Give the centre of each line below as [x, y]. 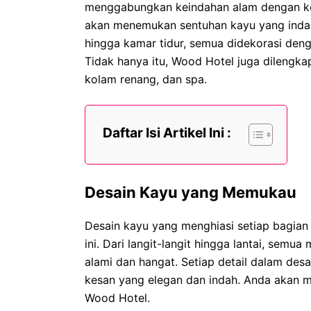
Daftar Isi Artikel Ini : [167, 133]
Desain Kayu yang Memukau [191, 192]
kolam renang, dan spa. [146, 79]
